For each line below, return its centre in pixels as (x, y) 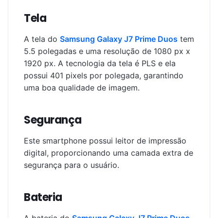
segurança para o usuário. (72, 165)
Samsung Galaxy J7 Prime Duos (119, 39)
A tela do (42, 39)
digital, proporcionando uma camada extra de (109, 153)
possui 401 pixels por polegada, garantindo (104, 75)
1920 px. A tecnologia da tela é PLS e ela (100, 63)
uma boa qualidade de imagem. (82, 88)
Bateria (43, 197)
